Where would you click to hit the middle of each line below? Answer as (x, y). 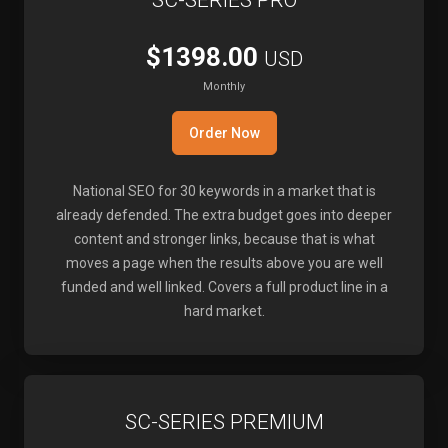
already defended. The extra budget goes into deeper (224, 215)
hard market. (224, 311)
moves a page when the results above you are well (224, 263)
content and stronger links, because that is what (224, 239)
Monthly (224, 86)
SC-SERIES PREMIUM (224, 422)
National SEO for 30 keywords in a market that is (224, 191)
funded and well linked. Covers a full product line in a (224, 287)
